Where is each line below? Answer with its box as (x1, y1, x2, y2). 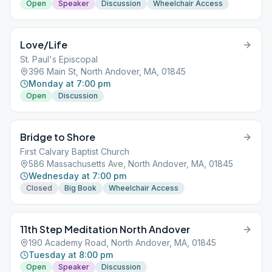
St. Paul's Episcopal (20, 54, 98, 64)
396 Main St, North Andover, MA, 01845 (29, 66, 186, 76)
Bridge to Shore (20, 131, 95, 143)
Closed (26, 183, 52, 192)
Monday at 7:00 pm (29, 78, 110, 89)
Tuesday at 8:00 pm (29, 250, 113, 260)
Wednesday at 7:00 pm (29, 171, 126, 181)
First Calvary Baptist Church (20, 146, 129, 157)
